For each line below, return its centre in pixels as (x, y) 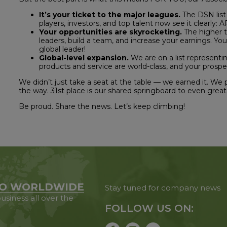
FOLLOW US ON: (149, 208)
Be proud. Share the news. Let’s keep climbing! (102, 106)
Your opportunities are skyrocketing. (110, 32)
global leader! (62, 49)
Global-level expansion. (84, 58)
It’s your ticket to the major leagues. (109, 15)
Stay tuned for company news (163, 188)
